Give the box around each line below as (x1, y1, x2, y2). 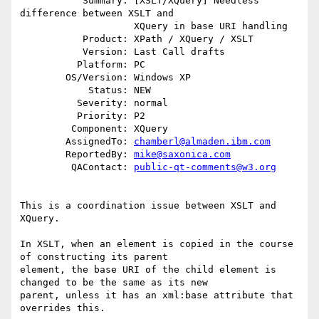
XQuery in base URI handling (20, 21, 134, 32)
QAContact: (71, 162, 134, 173)
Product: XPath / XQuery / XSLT (20, 33, 83, 45)
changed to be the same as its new (20, 277, 208, 288)
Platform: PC (20, 59, 77, 70)
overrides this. (20, 303, 105, 314)
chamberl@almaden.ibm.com (134, 136, 271, 147)
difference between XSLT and (20, 8, 174, 19)
